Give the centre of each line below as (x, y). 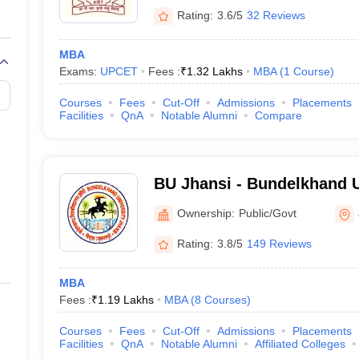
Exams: (79, 71)
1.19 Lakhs (125, 300)
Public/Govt (267, 213)
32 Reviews (276, 15)
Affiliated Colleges (300, 344)
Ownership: (206, 213)
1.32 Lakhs (214, 71)
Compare (278, 115)
